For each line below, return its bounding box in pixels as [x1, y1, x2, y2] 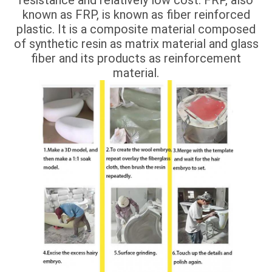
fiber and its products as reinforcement [31, 50, 241, 66]
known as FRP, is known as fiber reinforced [22, 7, 250, 22]
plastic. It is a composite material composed [16, 21, 256, 36]
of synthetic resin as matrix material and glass [13, 36, 259, 51]
